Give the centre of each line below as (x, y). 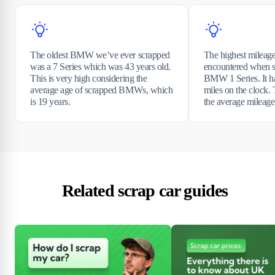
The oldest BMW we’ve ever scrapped (100, 55)
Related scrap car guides (145, 191)
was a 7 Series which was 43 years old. (100, 67)
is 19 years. (50, 102)
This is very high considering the (89, 79)
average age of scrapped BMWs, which (102, 90)
